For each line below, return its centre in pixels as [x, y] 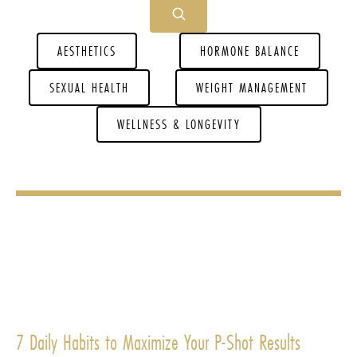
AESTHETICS [87, 51]
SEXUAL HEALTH [89, 87]
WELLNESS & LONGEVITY [178, 124]
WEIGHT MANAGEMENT [252, 87]
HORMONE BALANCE [249, 51]
